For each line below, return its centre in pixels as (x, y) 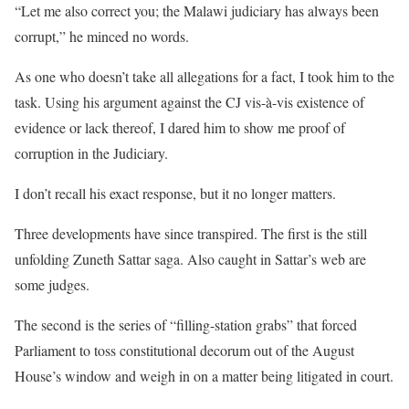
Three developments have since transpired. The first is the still (191, 233)
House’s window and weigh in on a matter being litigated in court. (204, 376)
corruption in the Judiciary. (91, 153)
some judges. (52, 284)
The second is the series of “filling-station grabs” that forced (186, 325)
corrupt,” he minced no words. (102, 36)
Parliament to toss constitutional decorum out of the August (184, 350)
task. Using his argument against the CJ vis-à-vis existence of (189, 102)
